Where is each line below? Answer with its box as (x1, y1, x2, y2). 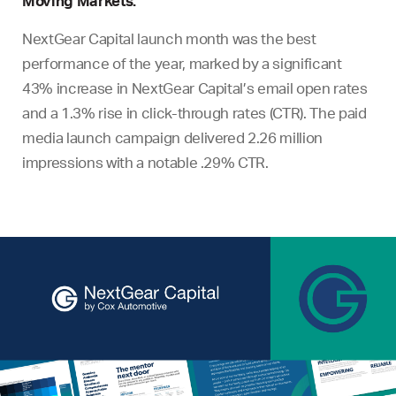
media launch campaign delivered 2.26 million (22, 127, 324, 147)
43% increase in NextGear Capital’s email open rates (22, 78, 368, 97)
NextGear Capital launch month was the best (22, 28, 316, 48)
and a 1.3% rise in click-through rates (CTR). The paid (22, 103, 367, 122)
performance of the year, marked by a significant (22, 53, 342, 72)
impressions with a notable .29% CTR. (22, 152, 269, 171)
